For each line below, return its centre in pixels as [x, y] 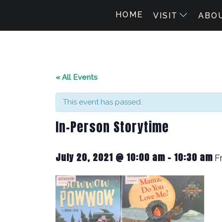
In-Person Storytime [112, 127]
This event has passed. [103, 102]
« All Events [77, 77]
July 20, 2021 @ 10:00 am [110, 157]
